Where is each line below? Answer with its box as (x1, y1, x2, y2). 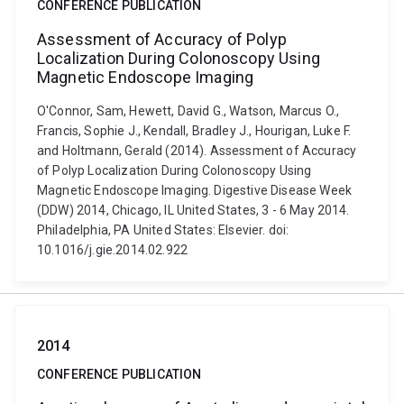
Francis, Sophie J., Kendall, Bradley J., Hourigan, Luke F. (37, 124, 352, 138)
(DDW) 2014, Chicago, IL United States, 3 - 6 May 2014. (37, 203, 350, 217)
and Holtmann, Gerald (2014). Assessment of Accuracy (37, 143, 357, 158)
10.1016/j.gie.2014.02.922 (37, 243, 188, 257)
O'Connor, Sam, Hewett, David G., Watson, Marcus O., (37, 104, 340, 118)
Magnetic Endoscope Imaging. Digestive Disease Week (37, 183, 353, 197)
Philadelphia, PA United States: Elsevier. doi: (37, 223, 289, 237)
